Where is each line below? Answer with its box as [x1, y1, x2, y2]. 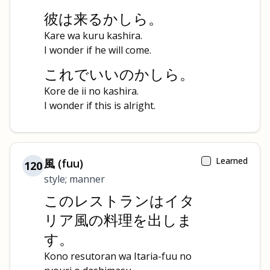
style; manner [44, 172, 105, 186]
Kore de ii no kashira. [44, 84, 139, 98]
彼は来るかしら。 [44, 8, 163, 28]
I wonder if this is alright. [44, 99, 155, 112]
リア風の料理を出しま [44, 210, 192, 230]
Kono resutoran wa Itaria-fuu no [44, 250, 192, 263]
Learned [216, 155, 248, 166]
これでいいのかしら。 [44, 64, 194, 84]
